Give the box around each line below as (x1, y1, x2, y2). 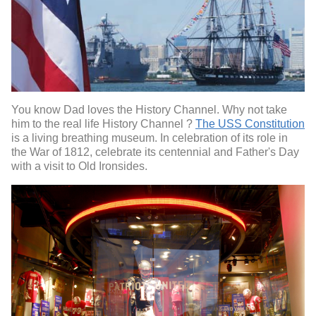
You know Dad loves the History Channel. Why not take (11, 103, 287, 116)
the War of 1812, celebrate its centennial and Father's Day (11, 145, 299, 158)
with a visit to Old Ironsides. (11, 159, 147, 172)
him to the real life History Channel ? (11, 117, 195, 130)
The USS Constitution (195, 117, 305, 130)
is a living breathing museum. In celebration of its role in (11, 131, 288, 144)
